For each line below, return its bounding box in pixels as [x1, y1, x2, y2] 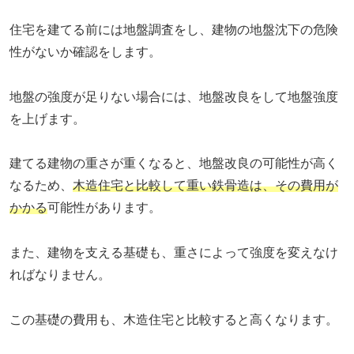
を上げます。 [9, 111, 85, 126]
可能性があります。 [47, 201, 161, 215]
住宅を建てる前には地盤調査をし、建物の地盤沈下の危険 [9, 22, 338, 36]
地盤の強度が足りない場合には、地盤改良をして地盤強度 [9, 89, 338, 104]
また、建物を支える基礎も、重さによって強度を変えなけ [9, 246, 338, 260]
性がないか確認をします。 [9, 44, 161, 58]
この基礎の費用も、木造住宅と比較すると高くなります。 [9, 312, 338, 326]
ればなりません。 [9, 268, 111, 282]
